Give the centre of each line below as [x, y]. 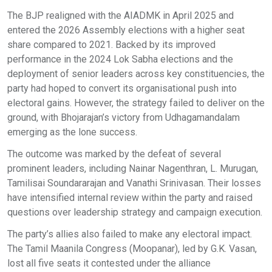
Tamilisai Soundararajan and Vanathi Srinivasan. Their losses [134, 183]
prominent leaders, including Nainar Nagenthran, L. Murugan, [133, 168]
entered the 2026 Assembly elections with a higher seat [126, 30]
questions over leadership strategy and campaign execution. [136, 212]
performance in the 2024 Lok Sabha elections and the [120, 59]
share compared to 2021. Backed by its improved [111, 44]
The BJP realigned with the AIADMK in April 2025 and [121, 15]
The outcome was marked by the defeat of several [114, 154]
